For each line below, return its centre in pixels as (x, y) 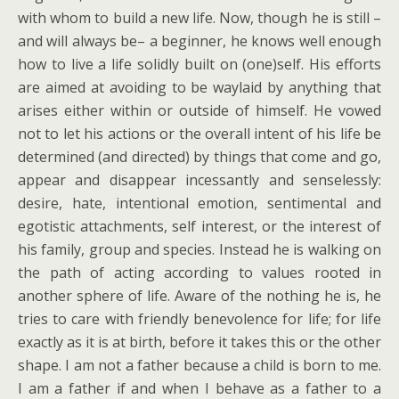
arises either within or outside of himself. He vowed (199, 110)
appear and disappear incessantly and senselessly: (199, 180)
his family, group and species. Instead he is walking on (199, 249)
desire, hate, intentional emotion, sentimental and (199, 203)
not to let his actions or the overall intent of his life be (199, 134)
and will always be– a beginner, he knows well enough (199, 41)
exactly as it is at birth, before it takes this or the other (199, 342)
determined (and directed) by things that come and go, (199, 157)
